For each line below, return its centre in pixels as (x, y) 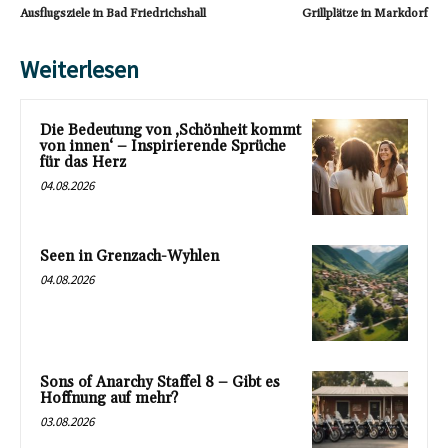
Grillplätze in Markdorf (364, 14)
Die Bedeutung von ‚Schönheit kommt (170, 131)
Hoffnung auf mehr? (109, 398)
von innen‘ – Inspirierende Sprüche (163, 147)
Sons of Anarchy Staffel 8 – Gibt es (160, 382)
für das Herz (83, 163)
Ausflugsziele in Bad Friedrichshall (113, 14)
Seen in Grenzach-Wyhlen (129, 257)
